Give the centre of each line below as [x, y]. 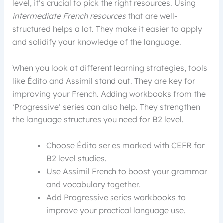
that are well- [151, 16]
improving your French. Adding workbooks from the [109, 93]
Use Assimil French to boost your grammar [126, 171]
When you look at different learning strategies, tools [110, 67]
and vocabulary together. [93, 184]
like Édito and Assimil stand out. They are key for [104, 80]
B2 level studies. [76, 158]
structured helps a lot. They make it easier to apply [107, 29]
